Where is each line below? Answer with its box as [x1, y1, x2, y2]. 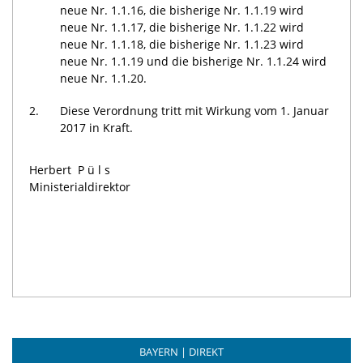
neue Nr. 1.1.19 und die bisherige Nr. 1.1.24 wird [60, 53, 327, 70]
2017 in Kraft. [60, 120, 134, 136]
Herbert [29, 162, 71, 178]
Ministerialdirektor [29, 179, 130, 195]
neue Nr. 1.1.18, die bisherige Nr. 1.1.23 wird [60, 36, 305, 53]
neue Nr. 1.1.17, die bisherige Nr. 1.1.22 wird [60, 19, 305, 36]
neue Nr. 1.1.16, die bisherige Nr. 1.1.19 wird [60, 2, 305, 19]
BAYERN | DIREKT [139, 344, 224, 360]
